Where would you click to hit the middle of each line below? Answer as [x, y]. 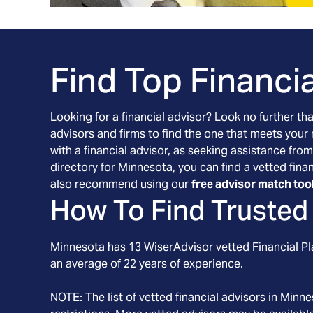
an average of [87, 264]
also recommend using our [121, 184]
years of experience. [190, 264]
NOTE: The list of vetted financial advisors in [165, 297]
